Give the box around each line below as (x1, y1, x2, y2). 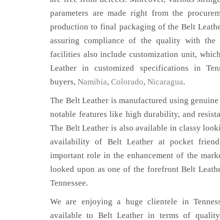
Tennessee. (50, 178, 88, 188)
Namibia (78, 77, 107, 86)
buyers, (50, 77, 78, 86)
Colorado (111, 77, 143, 86)
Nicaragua (147, 77, 183, 86)
